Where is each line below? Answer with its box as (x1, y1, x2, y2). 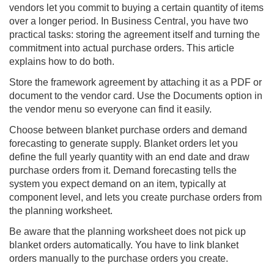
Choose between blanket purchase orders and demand (9, 125, 247, 136)
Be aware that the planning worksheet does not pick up (9, 226, 246, 237)
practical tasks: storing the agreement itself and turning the (9, 29, 260, 40)
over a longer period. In (9, 16, 111, 27)
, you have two (186, 16, 248, 27)
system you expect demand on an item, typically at (9, 179, 226, 190)
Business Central (111, 16, 186, 27)
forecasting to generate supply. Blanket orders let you (9, 138, 238, 149)
